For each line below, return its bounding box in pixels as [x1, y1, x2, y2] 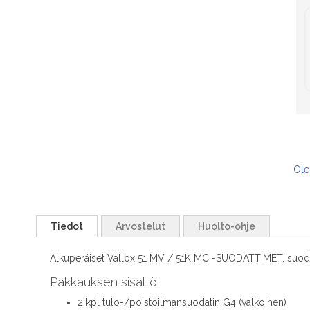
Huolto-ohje [198, 221, 255, 232]
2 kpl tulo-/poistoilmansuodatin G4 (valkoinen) [77, 297, 289, 309]
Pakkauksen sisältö [50, 275, 157, 290]
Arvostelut [116, 221, 165, 232]
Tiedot [51, 221, 83, 232]
